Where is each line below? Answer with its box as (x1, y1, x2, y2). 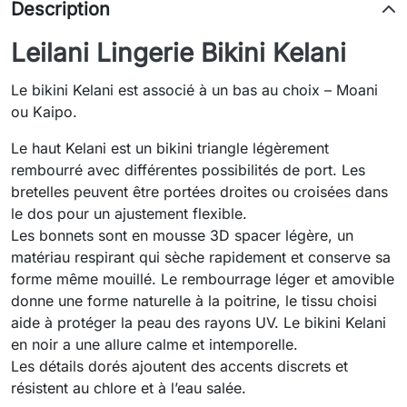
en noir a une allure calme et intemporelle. (11, 335, 298, 354)
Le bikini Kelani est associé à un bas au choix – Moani (11, 81, 378, 100)
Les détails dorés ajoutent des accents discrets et (11, 357, 348, 376)
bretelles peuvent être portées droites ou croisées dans (11, 183, 388, 202)
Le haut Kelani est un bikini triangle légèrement (11, 139, 329, 158)
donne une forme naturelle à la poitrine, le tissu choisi (11, 292, 377, 311)
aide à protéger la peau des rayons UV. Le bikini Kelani (11, 313, 386, 333)
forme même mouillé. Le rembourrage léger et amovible (11, 270, 394, 289)
